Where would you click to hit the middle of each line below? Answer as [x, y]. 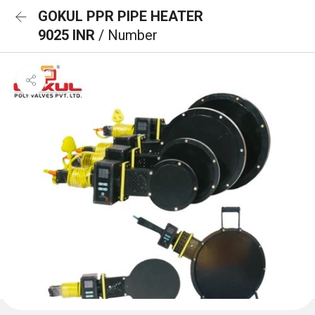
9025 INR [68, 35]
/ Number [128, 35]
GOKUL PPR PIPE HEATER [121, 16]
